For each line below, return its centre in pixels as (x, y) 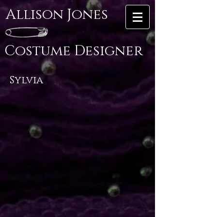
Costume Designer (74, 51)
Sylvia (26, 80)
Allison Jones (57, 15)
